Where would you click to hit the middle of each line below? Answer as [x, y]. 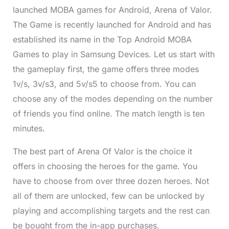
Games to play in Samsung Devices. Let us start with [113, 54]
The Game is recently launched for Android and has [112, 25]
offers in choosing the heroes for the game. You [105, 166]
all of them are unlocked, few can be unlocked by [108, 196]
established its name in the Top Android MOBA [102, 40]
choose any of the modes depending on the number [112, 99]
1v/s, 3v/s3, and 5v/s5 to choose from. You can [104, 84]
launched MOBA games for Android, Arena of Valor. [112, 10]
